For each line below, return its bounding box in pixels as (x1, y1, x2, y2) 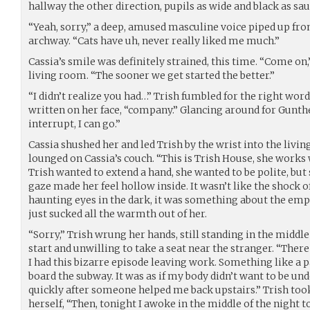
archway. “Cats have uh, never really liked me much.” (28, 34, 280, 47)
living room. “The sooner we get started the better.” (28, 69, 275, 82)
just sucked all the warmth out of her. (28, 207, 207, 220)
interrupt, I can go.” (28, 117, 120, 130)
